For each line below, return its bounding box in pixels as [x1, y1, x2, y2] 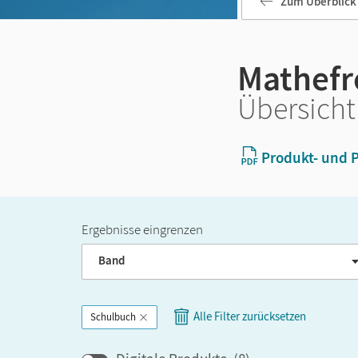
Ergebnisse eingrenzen [82, 221, 203, 238]
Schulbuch [90, 309, 136, 324]
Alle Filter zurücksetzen [193, 308, 306, 324]
